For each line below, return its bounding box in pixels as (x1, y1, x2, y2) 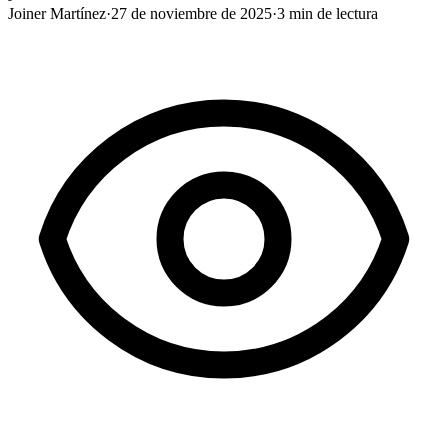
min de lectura (285, 4, 378, 22)
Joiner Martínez (8, 4, 106, 22)
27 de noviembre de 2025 (111, 4, 272, 22)
